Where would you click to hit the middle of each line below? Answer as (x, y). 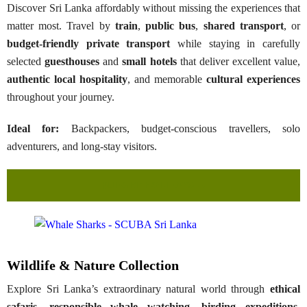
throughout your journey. (61, 97)
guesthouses (72, 61)
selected (26, 61)
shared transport (243, 25)
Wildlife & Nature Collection (93, 265)
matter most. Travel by (61, 25)
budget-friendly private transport (89, 43)
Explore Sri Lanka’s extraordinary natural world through (138, 288)
